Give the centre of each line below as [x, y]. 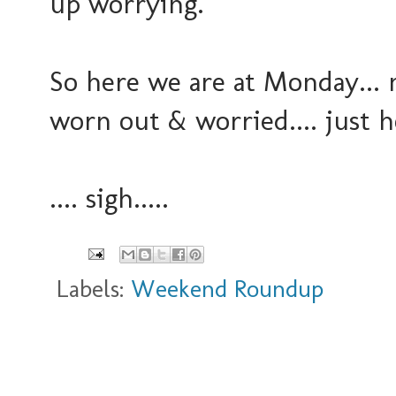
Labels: [94, 289]
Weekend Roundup [227, 289]
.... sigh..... [109, 198]
